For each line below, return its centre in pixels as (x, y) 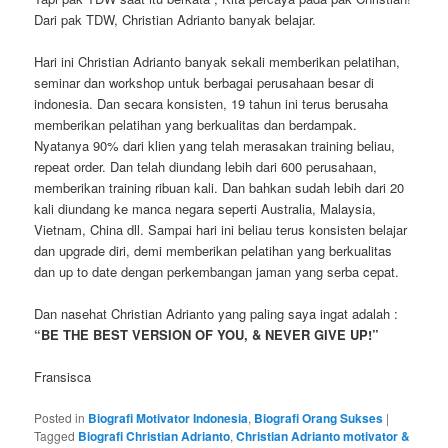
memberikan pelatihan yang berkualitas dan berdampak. (196, 125)
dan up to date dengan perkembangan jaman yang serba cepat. (217, 272)
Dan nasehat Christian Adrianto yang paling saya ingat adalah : (216, 314)
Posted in (60, 417)
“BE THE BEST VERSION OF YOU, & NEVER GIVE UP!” (207, 335)
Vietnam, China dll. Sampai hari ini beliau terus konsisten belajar (221, 230)
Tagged (55, 435)
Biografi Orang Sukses (319, 417)
